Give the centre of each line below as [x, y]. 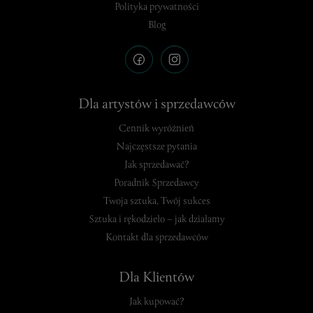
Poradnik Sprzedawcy [156, 183]
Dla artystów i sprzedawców [156, 105]
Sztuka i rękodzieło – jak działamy [156, 220]
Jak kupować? [156, 302]
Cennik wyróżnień [156, 129]
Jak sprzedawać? [156, 165]
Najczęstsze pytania [156, 147]
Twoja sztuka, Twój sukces [156, 202]
